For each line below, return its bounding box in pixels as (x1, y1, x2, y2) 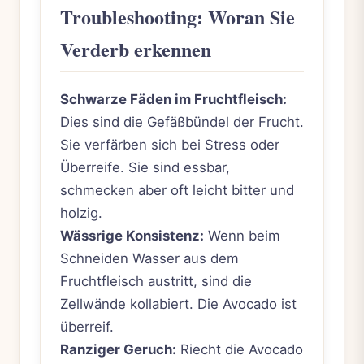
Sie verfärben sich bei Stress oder (60, 136, 279, 154)
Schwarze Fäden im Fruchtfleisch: (60, 91, 287, 108)
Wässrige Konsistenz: (60, 227, 204, 245)
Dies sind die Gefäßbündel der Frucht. (60, 114, 304, 131)
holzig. (60, 205, 102, 222)
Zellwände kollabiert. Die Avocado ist (60, 296, 297, 313)
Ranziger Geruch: (60, 341, 176, 358)
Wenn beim (204, 227, 280, 245)
